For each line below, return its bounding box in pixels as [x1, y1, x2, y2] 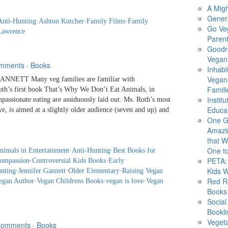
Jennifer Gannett [18, 167, 66, 175]
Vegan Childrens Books [37, 177, 103, 185]
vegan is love [106, 177, 144, 185]
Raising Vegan [122, 167, 163, 175]
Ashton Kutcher [39, 17, 84, 25]
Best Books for [113, 147, 156, 155]
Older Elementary [68, 167, 120, 175]
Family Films [87, 17, 125, 25]
